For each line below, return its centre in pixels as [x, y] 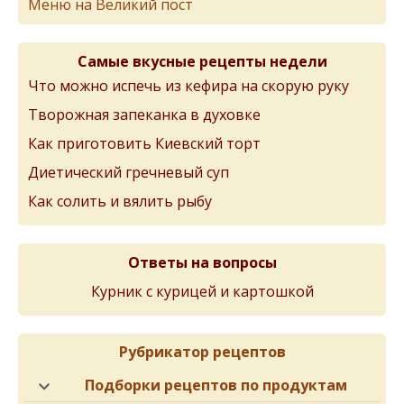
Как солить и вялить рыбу [120, 201]
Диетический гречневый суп [129, 172]
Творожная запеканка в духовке [144, 115]
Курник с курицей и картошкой [202, 291]
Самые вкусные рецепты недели [202, 61]
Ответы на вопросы [202, 262]
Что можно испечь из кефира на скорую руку [188, 86]
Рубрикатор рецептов [202, 352]
